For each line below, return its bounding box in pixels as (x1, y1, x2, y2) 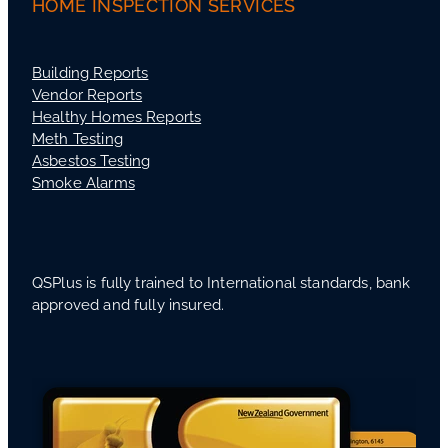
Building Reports (32, 61, 149, 83)
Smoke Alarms (32, 171, 135, 193)
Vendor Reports (32, 83, 143, 105)
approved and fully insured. (32, 293, 225, 315)
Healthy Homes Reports (32, 105, 202, 127)
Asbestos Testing (32, 149, 151, 171)
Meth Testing (32, 127, 123, 149)
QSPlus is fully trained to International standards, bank (32, 271, 411, 293)
